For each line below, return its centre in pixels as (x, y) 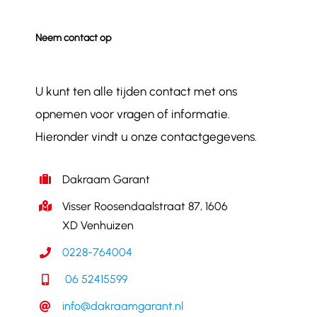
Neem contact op (73, 38)
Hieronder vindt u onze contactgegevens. (146, 136)
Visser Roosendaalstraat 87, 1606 (145, 206)
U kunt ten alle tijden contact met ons (136, 91)
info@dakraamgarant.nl (123, 306)
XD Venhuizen (98, 225)
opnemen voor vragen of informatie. (132, 114)
